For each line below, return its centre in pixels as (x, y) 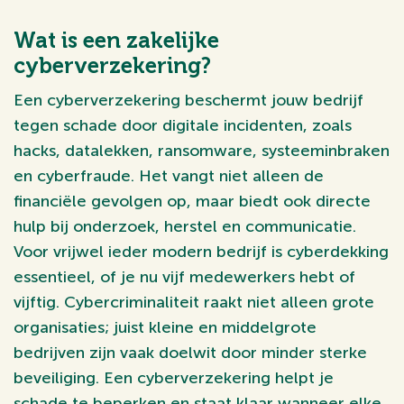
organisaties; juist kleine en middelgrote (165, 327)
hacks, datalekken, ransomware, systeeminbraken (202, 151)
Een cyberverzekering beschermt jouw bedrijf (188, 100)
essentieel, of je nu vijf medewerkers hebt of (184, 277)
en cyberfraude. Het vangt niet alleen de (169, 176)
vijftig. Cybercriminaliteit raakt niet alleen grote (194, 302)
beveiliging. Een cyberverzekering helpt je (174, 378)
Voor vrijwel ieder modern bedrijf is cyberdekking (201, 252)
